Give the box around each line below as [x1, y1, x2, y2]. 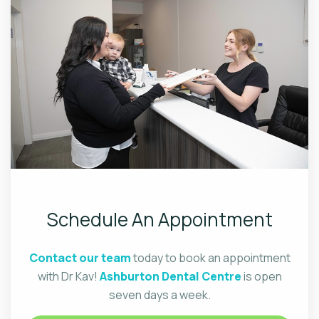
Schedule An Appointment [46, 206, 273, 232]
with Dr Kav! [37, 268, 100, 284]
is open [241, 268, 282, 284]
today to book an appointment [130, 249, 291, 266]
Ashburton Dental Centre [99, 268, 241, 284]
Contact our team [28, 249, 131, 266]
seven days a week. [108, 286, 211, 303]
